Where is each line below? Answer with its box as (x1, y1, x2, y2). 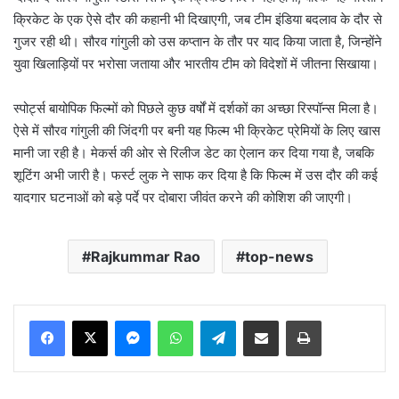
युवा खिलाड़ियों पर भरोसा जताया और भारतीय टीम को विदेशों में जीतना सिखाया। (13, 55, 379, 73)
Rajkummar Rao (90, 248, 200, 266)
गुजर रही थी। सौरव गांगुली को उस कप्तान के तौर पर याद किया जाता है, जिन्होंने (13, 33, 382, 51)
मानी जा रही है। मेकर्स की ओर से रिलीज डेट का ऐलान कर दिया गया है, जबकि (13, 144, 374, 162)
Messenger (150, 313, 213, 328)
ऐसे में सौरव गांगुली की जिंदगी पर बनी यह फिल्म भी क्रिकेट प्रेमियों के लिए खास (13, 122, 380, 140)
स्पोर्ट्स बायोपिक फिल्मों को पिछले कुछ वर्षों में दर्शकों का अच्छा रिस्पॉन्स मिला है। (13, 100, 379, 118)
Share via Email (278, 313, 306, 328)
